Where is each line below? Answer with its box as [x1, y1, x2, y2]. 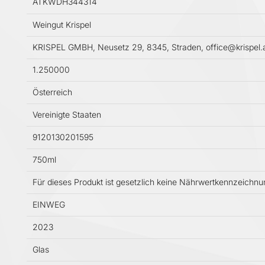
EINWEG [33, 199, 65, 210]
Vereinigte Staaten [33, 109, 101, 120]
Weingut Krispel [33, 20, 91, 30]
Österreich [33, 87, 72, 98]
